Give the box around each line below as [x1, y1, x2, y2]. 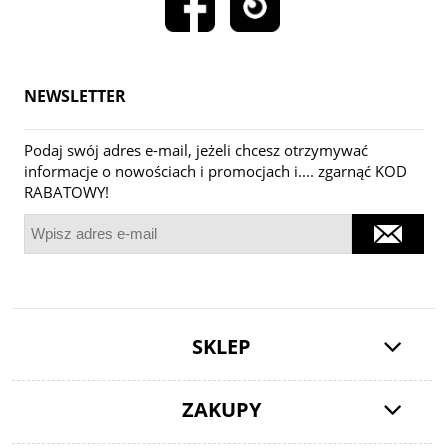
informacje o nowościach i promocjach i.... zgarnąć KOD [24, 161, 407, 182]
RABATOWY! [24, 182, 109, 203]
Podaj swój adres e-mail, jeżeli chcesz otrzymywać [24, 140, 368, 161]
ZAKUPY [182, 396, 262, 424]
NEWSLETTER [24, 85, 126, 108]
